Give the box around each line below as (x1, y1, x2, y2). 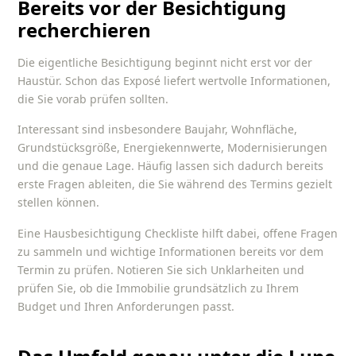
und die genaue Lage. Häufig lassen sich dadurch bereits (17, 158, 324, 174)
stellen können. (17, 195, 100, 211)
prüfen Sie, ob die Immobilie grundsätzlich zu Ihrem (17, 280, 300, 296)
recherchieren (17, 17, 152, 44)
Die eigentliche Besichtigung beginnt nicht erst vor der (17, 54, 313, 70)
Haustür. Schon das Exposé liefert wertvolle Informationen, (17, 72, 331, 88)
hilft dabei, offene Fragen (199, 225, 339, 241)
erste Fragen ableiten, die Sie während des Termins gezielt (17, 176, 333, 192)
